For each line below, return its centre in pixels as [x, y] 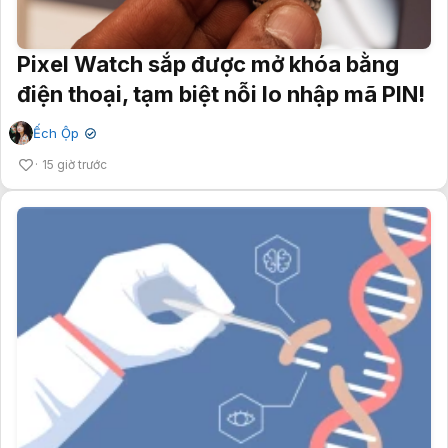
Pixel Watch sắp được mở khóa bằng [208, 64]
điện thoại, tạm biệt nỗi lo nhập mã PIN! [221, 94]
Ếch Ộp [56, 133]
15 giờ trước [74, 165]
